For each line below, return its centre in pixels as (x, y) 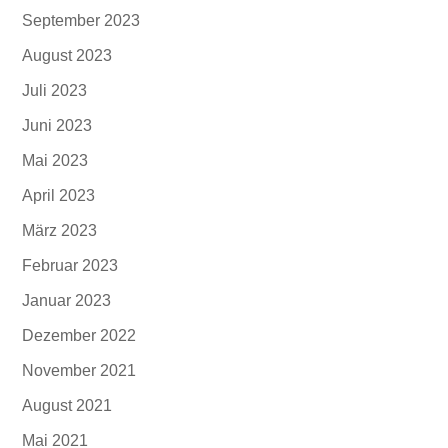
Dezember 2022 (79, 335)
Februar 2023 (70, 265)
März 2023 (60, 230)
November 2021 (79, 370)
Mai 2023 (55, 160)
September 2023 (81, 20)
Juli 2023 (55, 90)
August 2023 (67, 55)
